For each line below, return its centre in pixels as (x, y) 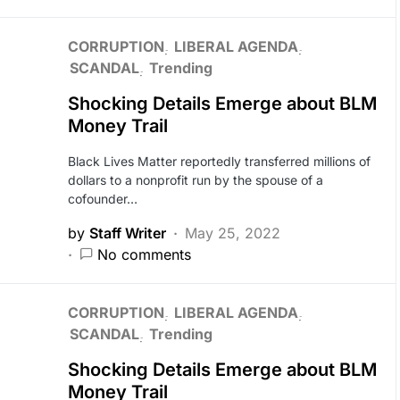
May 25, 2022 (232, 233)
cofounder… (102, 199)
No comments (144, 254)
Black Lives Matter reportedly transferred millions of (219, 161)
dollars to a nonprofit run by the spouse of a (195, 180)
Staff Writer (127, 233)
